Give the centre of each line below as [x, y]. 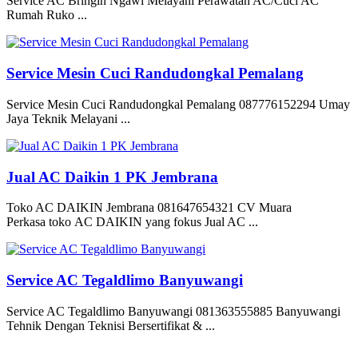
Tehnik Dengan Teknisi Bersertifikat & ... [111, 325]
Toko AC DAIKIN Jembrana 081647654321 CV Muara [149, 208]
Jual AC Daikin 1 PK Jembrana [112, 177]
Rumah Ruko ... [47, 15]
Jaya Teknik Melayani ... [68, 118]
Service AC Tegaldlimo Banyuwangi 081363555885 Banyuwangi [173, 311]
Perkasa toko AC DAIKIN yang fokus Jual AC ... [132, 222]
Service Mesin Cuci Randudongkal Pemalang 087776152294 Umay [178, 104]
